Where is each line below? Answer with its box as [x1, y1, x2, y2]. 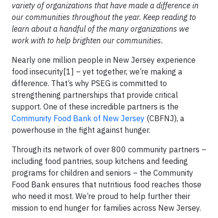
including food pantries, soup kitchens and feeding [12, 156, 188, 166]
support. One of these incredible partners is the [12, 102, 179, 111]
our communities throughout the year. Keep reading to [12, 12, 196, 22]
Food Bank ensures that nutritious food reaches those [12, 180, 201, 189]
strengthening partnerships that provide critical [12, 90, 178, 100]
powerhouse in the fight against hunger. [12, 125, 150, 135]
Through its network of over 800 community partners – [12, 145, 206, 154]
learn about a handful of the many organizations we [12, 24, 189, 34]
